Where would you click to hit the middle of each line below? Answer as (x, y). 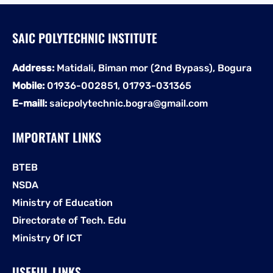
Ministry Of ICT (47, 238)
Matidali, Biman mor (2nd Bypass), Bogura (153, 68)
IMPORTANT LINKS (57, 137)
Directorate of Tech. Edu (69, 220)
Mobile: (28, 85)
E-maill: (30, 103)
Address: (33, 68)
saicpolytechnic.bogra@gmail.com (127, 103)
